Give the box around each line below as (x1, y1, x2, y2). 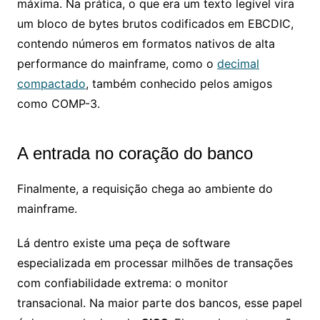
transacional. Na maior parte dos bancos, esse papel (16, 296, 302, 310)
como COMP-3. (16, 96, 100, 111)
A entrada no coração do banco (16, 144, 253, 163)
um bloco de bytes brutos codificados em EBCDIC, (16, 16, 294, 31)
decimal (216, 56, 259, 71)
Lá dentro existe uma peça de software (16, 236, 230, 250)
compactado (16, 76, 86, 91)
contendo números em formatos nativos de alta (16, 36, 275, 51)
